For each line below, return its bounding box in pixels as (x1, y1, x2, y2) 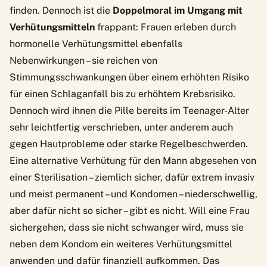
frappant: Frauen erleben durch (97, 21, 236, 33)
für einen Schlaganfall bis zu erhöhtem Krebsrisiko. (10, 88, 235, 100)
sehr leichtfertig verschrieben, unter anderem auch (10, 121, 233, 133)
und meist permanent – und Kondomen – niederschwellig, (10, 188, 257, 200)
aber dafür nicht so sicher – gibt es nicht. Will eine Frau (10, 204, 250, 216)
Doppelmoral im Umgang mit (113, 4, 243, 16)
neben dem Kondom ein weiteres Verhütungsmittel (10, 238, 232, 250)
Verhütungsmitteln (10, 21, 97, 33)
